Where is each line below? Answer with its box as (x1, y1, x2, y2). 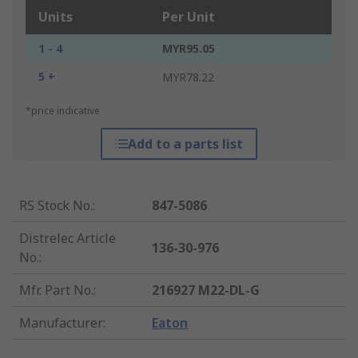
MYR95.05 (162, 41, 215, 57)
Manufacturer (19, 314, 103, 332)
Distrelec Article (19, 229, 116, 248)
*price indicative (26, 104, 100, 118)
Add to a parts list (127, 135, 243, 153)
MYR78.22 (162, 70, 214, 86)
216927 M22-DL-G (152, 281, 261, 300)
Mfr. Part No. (19, 281, 93, 300)
